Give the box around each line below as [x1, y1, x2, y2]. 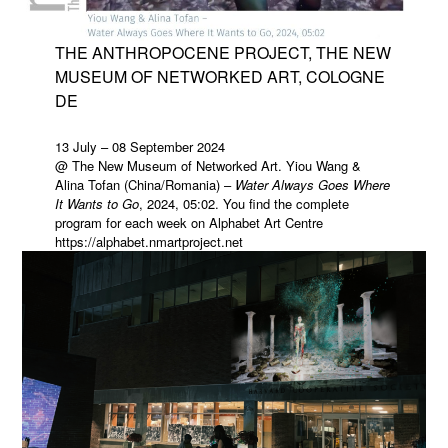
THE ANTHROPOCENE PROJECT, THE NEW [54, 41, 391, 65]
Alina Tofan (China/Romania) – [54, 175, 235, 195]
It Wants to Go [54, 194, 139, 214]
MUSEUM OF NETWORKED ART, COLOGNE [54, 65, 385, 89]
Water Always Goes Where [234, 175, 390, 195]
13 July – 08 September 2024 [54, 137, 225, 157]
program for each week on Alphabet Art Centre [54, 213, 323, 233]
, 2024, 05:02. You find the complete [138, 194, 349, 214]
